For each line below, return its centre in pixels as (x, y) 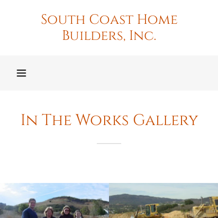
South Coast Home (109, 20)
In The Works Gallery (109, 120)
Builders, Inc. (109, 36)
